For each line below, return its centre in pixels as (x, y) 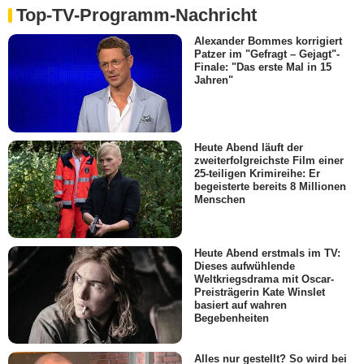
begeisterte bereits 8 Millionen (270, 186)
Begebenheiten (232, 318)
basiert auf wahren (240, 305)
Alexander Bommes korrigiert (268, 41)
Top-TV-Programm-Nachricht (136, 15)
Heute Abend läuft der (249, 147)
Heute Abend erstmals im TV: (267, 253)
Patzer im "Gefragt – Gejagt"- (267, 54)
